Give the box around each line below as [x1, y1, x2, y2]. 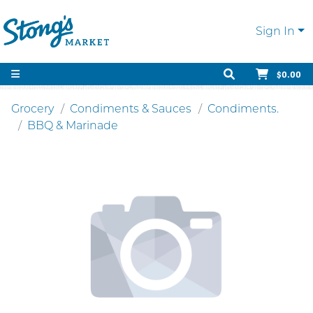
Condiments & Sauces [70, 102, 191, 115]
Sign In [256, 24, 296, 38]
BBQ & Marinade [27, 119, 118, 132]
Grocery [11, 102, 54, 115]
